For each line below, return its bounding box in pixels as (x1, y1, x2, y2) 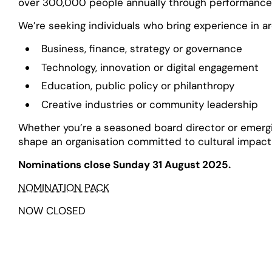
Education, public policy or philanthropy (41, 79, 234, 93)
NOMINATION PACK (18, 181, 110, 195)
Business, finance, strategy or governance (41, 42, 242, 56)
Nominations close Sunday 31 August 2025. (18, 158, 231, 172)
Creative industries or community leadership (41, 97, 258, 111)
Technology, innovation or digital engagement (41, 60, 259, 74)
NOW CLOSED (18, 204, 86, 218)
